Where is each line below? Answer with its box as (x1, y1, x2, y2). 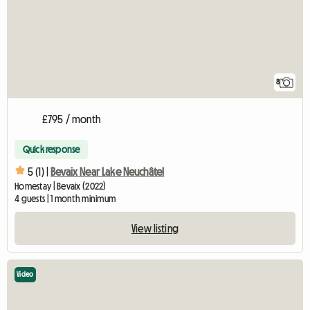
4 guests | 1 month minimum (15, 194, 116, 204)
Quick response (23, 145, 80, 155)
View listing (131, 223, 179, 235)
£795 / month (42, 113, 100, 125)
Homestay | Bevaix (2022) (15, 181, 107, 192)
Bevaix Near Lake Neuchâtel (51, 165, 165, 177)
